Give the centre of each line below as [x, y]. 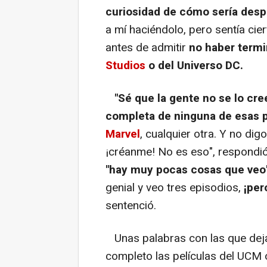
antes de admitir [147, 47]
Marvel [123, 134]
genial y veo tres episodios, [175, 187]
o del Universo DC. [194, 65]
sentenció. [131, 205]
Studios [125, 65]
